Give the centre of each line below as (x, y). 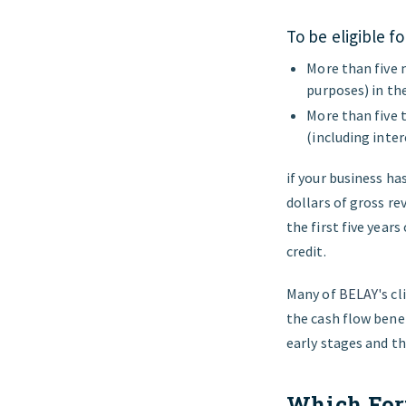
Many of (313, 293)
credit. (308, 251)
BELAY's (363, 293)
